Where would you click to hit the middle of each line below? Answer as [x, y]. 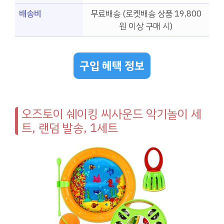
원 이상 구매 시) [146, 26]
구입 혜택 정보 [112, 65]
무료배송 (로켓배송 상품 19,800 [146, 14]
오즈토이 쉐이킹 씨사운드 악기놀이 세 [111, 114]
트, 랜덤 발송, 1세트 [70, 128]
